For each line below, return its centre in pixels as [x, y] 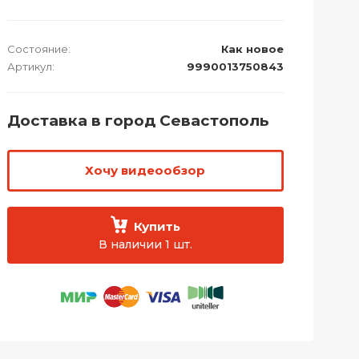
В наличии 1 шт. [145, 244]
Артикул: [30, 67]
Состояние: [38, 49]
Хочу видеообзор [145, 171]
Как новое [252, 49]
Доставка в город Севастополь [137, 121]
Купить [157, 226]
